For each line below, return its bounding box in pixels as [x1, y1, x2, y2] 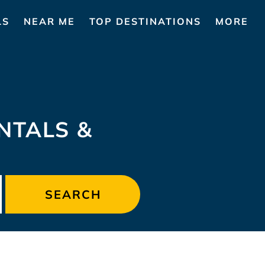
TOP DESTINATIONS [89, 15, 201, 27]
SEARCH [44, 187, 101, 202]
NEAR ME [24, 15, 75, 27]
